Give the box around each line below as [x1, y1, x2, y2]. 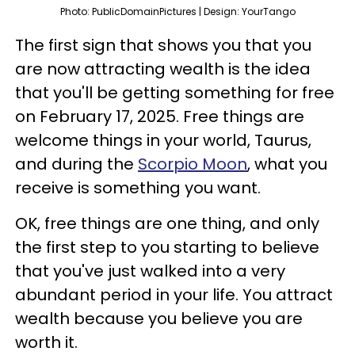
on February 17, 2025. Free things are [15, 105, 304, 128]
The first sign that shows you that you [15, 33, 311, 56]
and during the [15, 152, 138, 175]
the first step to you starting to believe [15, 235, 319, 258]
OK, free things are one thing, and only [15, 212, 319, 235]
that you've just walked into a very [15, 259, 285, 282]
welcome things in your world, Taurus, [15, 128, 311, 151]
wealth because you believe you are [15, 307, 303, 330]
